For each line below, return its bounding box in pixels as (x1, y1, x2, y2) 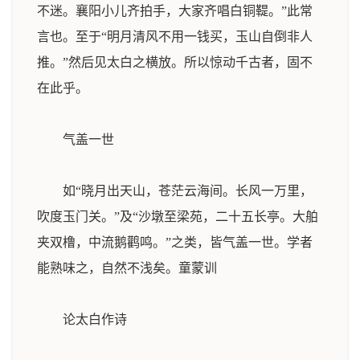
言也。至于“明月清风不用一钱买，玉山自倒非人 (37, 30, 313, 43)
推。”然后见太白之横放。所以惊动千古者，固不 (37, 55, 313, 69)
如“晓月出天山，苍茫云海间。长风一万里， (37, 184, 313, 198)
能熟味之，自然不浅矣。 (37, 261, 178, 275)
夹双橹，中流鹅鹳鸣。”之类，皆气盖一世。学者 (37, 235, 313, 249)
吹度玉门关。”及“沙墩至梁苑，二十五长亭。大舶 (37, 210, 318, 223)
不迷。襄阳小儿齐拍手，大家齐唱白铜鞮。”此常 (37, 4, 313, 18)
